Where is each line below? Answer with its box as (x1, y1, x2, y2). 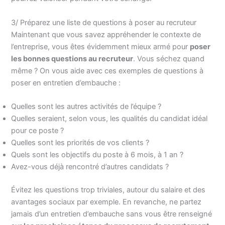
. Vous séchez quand (133, 54, 205, 63)
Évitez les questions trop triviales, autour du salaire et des (11, 185, 206, 194)
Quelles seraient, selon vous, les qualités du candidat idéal (11, 114, 208, 124)
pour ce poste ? (11, 126, 64, 136)
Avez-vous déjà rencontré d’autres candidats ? (11, 162, 169, 172)
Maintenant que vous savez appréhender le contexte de (11, 30, 201, 39)
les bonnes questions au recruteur (11, 54, 134, 63)
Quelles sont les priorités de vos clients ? (11, 138, 152, 148)
